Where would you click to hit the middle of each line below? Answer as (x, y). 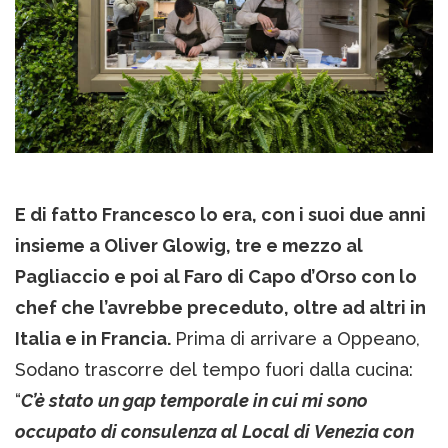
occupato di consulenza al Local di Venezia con (214, 431)
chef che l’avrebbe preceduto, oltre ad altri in (220, 307)
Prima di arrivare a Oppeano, (297, 338)
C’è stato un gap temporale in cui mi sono (194, 400)
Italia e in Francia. (95, 338)
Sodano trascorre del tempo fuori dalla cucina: (214, 369)
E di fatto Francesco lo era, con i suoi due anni (220, 214)
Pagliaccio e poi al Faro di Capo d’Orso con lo (216, 276)
